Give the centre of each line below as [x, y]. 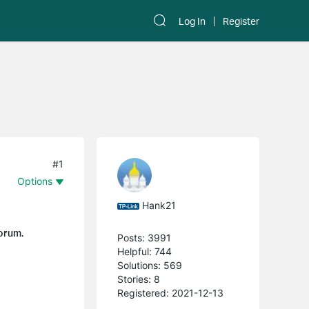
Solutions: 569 [150, 265]
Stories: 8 [139, 279]
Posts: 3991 [144, 237]
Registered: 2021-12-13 [171, 292]
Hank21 [159, 205]
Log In [192, 21]
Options [35, 181]
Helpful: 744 [145, 251]
